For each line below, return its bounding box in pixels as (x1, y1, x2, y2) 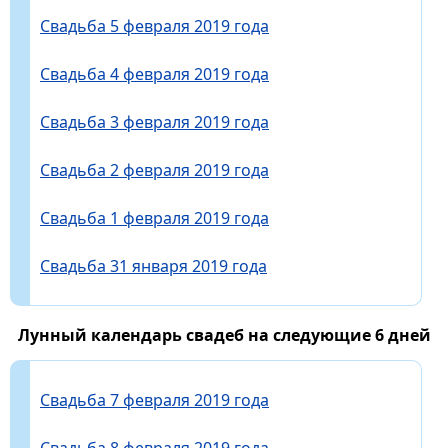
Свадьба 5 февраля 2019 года (40, 14, 269, 37)
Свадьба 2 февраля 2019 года (40, 158, 269, 181)
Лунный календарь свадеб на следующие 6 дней (17, 323, 431, 346)
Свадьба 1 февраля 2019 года (40, 206, 269, 229)
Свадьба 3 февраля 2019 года (40, 110, 269, 133)
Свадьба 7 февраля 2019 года (40, 388, 269, 411)
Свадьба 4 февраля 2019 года (40, 62, 269, 85)
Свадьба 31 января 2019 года (40, 254, 267, 277)
